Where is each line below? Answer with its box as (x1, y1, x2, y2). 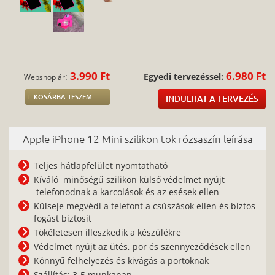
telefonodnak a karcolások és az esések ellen (34, 186, 219, 198)
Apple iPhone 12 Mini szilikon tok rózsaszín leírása (22, 132, 253, 146)
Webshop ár (24, 72, 66, 82)
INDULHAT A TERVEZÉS (165, 93, 258, 105)
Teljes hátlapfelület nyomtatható (34, 160, 168, 172)
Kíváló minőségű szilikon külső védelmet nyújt (34, 174, 225, 186)
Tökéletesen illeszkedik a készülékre (34, 227, 181, 239)
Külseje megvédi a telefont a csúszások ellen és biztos (34, 200, 255, 212)
